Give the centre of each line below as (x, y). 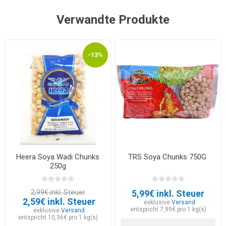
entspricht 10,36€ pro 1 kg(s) (58, 217)
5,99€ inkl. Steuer (168, 193)
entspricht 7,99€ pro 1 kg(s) (168, 209)
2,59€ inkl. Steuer (59, 201)
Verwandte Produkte (113, 20)
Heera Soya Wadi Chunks (58, 157)
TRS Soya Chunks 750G (168, 157)
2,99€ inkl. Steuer (58, 192)
